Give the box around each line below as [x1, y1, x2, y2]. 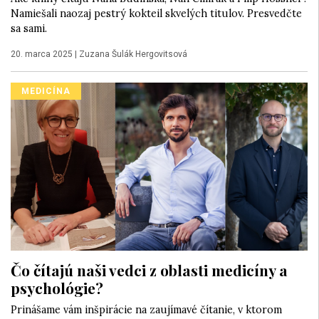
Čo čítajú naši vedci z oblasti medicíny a [11, 260, 288, 281]
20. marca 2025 [11, 49, 73, 60]
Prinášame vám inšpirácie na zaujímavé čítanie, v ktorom [11, 303, 282, 317]
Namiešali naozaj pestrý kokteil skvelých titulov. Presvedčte [11, 7, 302, 21]
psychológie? [11, 278, 103, 298]
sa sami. [11, 22, 47, 36]
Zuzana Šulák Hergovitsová [79, 49, 187, 60]
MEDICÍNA [21, 86, 70, 97]
